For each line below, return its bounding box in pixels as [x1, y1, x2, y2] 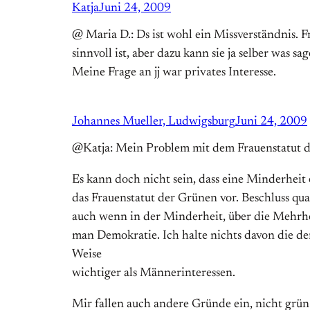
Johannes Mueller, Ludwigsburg [72, 116, 235, 129]
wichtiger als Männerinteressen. [72, 267, 235, 280]
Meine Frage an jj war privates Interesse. [72, 66, 276, 80]
